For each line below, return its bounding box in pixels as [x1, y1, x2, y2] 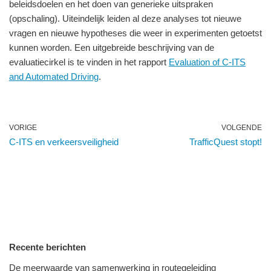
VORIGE [9, 123, 37, 132]
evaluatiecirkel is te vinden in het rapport [9, 56, 169, 67]
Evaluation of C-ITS [169, 56, 246, 67]
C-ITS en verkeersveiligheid [9, 136, 119, 147]
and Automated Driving [9, 71, 99, 82]
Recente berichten [9, 241, 86, 252]
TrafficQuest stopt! [189, 136, 262, 147]
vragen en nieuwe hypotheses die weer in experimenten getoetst [9, 27, 262, 38]
